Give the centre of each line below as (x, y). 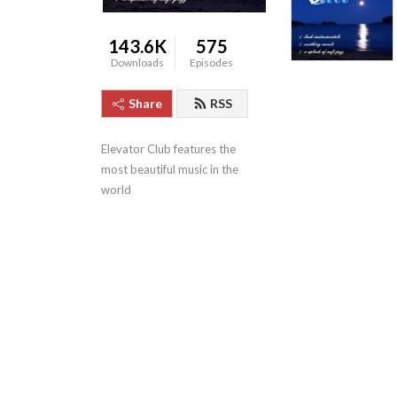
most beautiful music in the (170, 169)
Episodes (212, 62)
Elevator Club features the (168, 149)
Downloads (138, 62)
